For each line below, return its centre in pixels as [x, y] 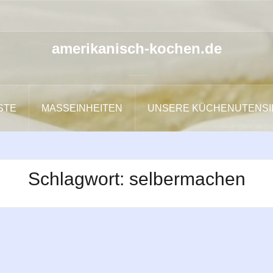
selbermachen [187, 179]
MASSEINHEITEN [78, 108]
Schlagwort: [78, 179]
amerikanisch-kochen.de [136, 48]
